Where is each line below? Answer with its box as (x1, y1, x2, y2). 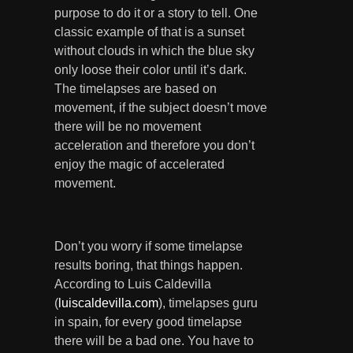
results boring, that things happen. (54, 258, 243, 272)
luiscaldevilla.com (58, 295, 158, 310)
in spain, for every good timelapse (54, 314, 242, 329)
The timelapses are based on (54, 81, 217, 95)
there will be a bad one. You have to (54, 333, 254, 347)
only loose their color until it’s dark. (54, 62, 247, 76)
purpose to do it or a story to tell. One (54, 6, 258, 20)
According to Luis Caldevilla (54, 277, 211, 291)
